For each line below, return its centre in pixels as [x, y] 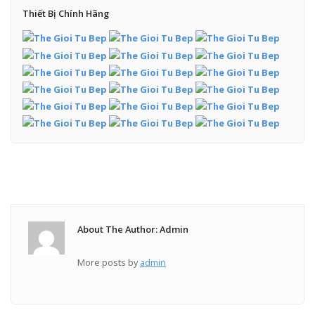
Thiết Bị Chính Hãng [65, 13]
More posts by [109, 262]
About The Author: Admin [133, 229]
